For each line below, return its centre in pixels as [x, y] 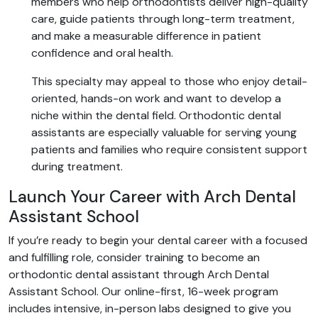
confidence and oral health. [102, 53]
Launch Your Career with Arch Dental [152, 197]
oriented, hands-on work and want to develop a [156, 98]
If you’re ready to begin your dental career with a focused [158, 240]
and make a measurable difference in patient [146, 36]
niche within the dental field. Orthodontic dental [156, 115]
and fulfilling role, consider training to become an [134, 257]
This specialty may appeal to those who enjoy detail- [169, 81]
